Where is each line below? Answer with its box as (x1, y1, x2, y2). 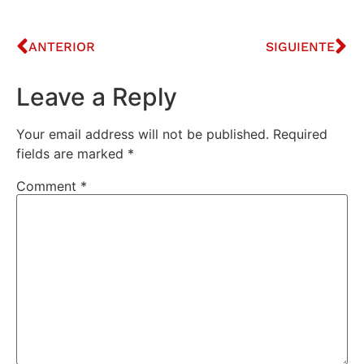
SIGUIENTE (266, 38, 335, 54)
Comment (16, 177, 80, 194)
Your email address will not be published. (16, 125, 269, 142)
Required (273, 125, 327, 142)
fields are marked (16, 145, 128, 162)
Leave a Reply (16, 81, 177, 111)
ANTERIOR (28, 38, 95, 54)
